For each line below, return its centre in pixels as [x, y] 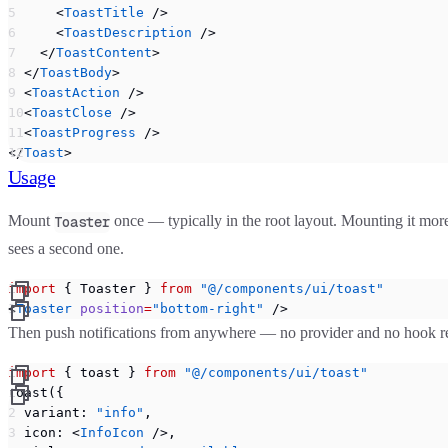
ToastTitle [104, 12]
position [108, 309]
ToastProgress [84, 132]
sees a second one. [66, 249]
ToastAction [76, 92]
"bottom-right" [208, 309]
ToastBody [76, 72]
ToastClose [72, 112]
